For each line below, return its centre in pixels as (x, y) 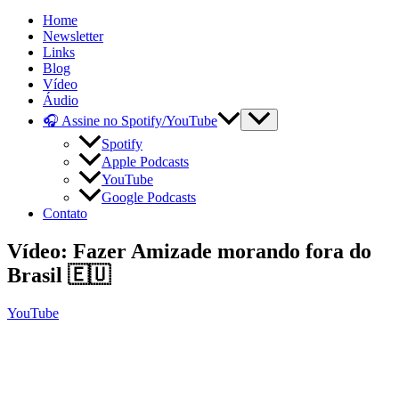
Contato (65, 214)
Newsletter (73, 37)
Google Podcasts (149, 198)
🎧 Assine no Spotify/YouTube (130, 121)
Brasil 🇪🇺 (59, 276)
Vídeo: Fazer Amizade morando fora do (189, 252)
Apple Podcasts (145, 162)
